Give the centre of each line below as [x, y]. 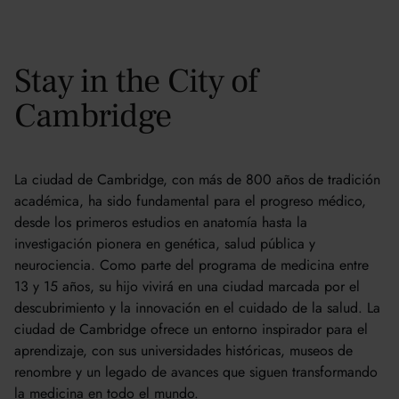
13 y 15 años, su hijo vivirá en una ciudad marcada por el [187, 286]
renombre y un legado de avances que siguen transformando [196, 372]
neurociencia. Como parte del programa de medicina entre [191, 265]
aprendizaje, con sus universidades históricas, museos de [183, 350]
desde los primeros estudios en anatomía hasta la [161, 222]
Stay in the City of [136, 81]
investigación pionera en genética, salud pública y [165, 244]
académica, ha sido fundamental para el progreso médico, [190, 201]
